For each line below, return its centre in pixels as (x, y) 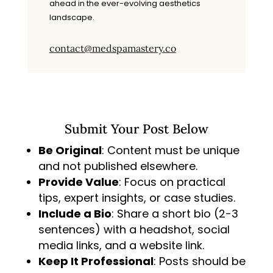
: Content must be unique (170, 150)
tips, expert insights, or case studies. (136, 197)
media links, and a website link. (121, 245)
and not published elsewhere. (118, 166)
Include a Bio (75, 213)
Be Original (70, 150)
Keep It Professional (96, 261)
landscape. (72, 17)
